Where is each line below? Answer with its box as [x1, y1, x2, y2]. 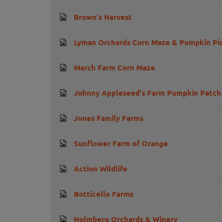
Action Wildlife [74, 164, 127, 174]
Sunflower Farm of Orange [74, 138, 168, 149]
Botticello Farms [74, 189, 133, 199]
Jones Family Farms [74, 113, 143, 123]
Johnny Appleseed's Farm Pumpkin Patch [74, 88, 221, 98]
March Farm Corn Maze [74, 62, 155, 73]
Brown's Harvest [74, 12, 132, 22]
